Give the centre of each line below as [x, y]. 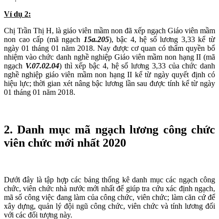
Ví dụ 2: [17, 14]
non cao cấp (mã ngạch [44, 39]
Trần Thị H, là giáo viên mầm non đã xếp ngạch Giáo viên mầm [115, 30]
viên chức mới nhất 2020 [65, 142]
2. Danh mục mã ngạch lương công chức [109, 129]
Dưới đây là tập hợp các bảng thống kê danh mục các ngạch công [109, 180]
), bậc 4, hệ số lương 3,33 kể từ [162, 39]
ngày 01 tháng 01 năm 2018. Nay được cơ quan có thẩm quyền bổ [109, 48]
